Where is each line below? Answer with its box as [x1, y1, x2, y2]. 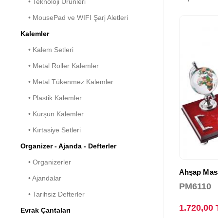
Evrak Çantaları [20, 206, 71, 214]
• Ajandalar [20, 174, 61, 182]
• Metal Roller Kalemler [20, 61, 99, 70]
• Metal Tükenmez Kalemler [20, 77, 113, 86]
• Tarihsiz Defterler [20, 190, 85, 198]
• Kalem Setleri [20, 45, 73, 54]
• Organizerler [20, 158, 71, 166]
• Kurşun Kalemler [20, 109, 84, 118]
